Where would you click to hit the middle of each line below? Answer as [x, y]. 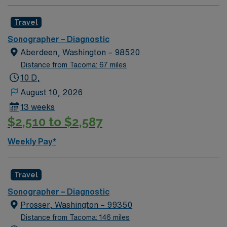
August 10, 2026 [52, 92]
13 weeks [38, 107]
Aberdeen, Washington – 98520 [80, 52]
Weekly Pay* [32, 141]
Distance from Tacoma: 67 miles [74, 65]
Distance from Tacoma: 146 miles [75, 217]
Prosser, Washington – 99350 [77, 204]
